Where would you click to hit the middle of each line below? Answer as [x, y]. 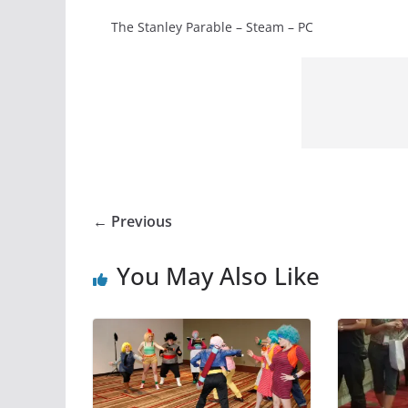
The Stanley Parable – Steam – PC [212, 26]
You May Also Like [218, 275]
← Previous [133, 221]
